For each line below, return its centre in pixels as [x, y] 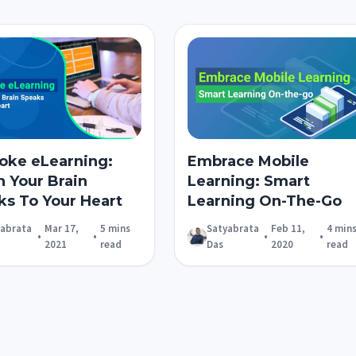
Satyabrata [232, 229]
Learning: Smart [248, 182]
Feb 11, [288, 229]
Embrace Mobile [248, 162]
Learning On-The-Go [264, 201]
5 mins [115, 229]
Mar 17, [62, 229]
